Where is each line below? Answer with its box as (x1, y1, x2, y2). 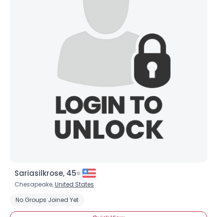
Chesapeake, (15, 180, 55, 188)
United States (55, 180, 94, 188)
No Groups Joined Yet (15, 196, 78, 204)
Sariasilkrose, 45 (15, 168, 77, 178)
